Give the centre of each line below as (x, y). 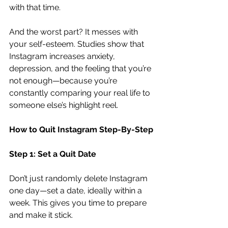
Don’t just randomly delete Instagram (79, 178)
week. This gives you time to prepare (79, 203)
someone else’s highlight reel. (64, 105)
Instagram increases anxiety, (63, 56)
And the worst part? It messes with (75, 32)
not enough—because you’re (64, 80)
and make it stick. (41, 215)
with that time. (35, 7)
